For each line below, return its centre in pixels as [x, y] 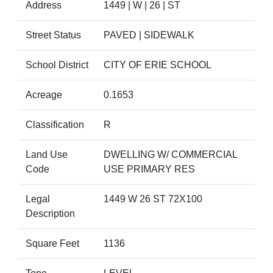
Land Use [47, 154]
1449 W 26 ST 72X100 [153, 199]
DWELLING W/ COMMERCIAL [171, 154]
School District [57, 65]
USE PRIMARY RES [149, 169]
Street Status [53, 35]
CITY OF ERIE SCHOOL [158, 65]
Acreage [44, 95]
